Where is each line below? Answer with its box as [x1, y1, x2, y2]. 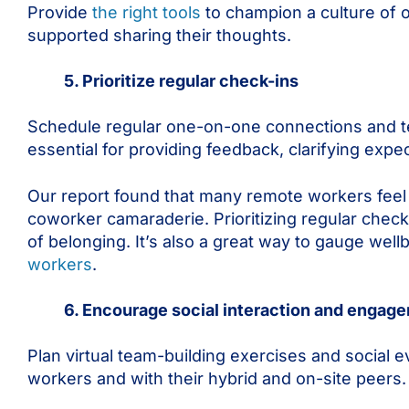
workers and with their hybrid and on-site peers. [27, 369, 406, 389]
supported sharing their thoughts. [27, 26, 291, 46]
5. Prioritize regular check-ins [64, 71, 299, 91]
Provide [27, 3, 92, 23]
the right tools [92, 3, 201, 23]
